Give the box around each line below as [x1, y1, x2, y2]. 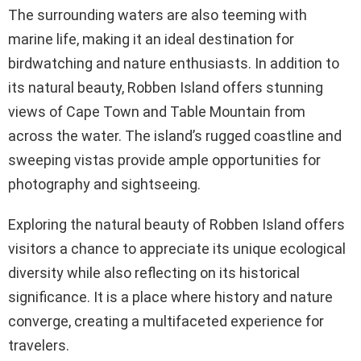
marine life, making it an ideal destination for [8, 30, 294, 48]
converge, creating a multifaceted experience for [8, 312, 324, 330]
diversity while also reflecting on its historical [8, 263, 300, 281]
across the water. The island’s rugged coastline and [8, 127, 342, 144]
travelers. [8, 336, 69, 354]
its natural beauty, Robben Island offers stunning [8, 78, 323, 96]
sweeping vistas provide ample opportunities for [8, 151, 321, 168]
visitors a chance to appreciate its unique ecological [8, 239, 346, 257]
